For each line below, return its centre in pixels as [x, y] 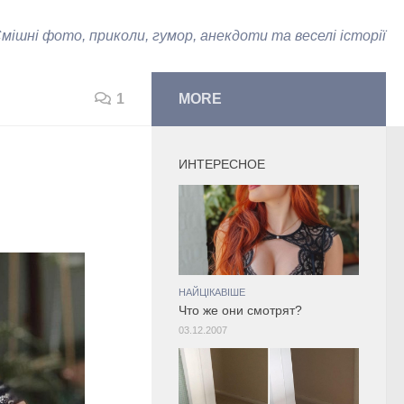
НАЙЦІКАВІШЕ [212, 292]
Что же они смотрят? [240, 311]
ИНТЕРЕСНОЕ [222, 164]
